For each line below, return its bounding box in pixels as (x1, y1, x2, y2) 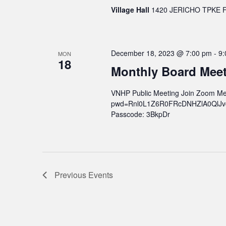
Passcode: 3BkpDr (110, 109, 170, 120)
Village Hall (110, 5, 151, 15)
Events (88, 169, 113, 181)
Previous (54, 169, 88, 181)
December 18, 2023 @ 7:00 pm (110, 48, 212, 59)
